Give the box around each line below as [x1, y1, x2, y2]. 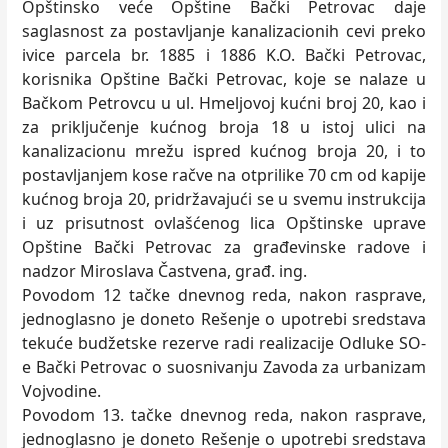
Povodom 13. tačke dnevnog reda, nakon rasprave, [22, 404, 426, 426]
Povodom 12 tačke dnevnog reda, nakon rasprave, [22, 284, 426, 306]
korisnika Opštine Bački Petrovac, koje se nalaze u [22, 68, 426, 90]
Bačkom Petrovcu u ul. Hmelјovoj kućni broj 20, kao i [22, 92, 426, 114]
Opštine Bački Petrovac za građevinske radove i [22, 236, 426, 258]
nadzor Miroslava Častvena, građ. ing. [22, 260, 307, 282]
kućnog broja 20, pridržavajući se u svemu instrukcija [22, 188, 426, 210]
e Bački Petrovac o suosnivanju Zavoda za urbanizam [22, 356, 426, 378]
